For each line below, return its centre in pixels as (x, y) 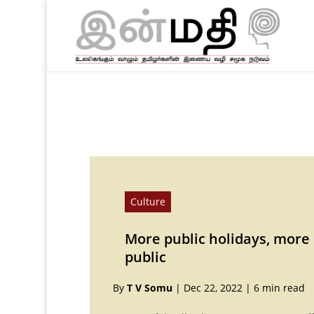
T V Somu (149, 287)
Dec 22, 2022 (213, 287)
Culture (148, 201)
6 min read (279, 287)
